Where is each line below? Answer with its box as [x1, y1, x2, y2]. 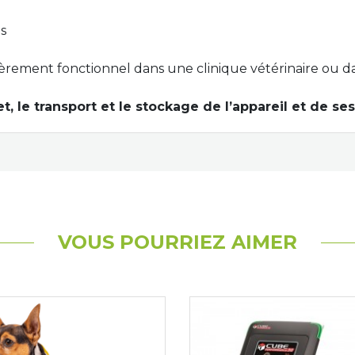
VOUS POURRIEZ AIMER [58, 231, 297, 254]
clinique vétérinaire [197, 61, 319, 76]
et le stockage [101, 99, 199, 114]
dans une [131, 61, 197, 76]
